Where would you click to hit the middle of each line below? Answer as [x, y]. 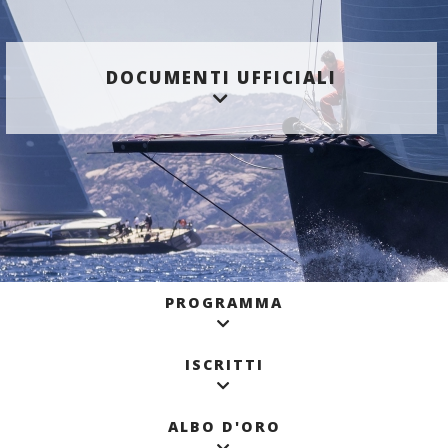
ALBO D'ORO [224, 427]
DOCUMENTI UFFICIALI [221, 78]
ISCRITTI [224, 365]
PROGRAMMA [224, 303]
